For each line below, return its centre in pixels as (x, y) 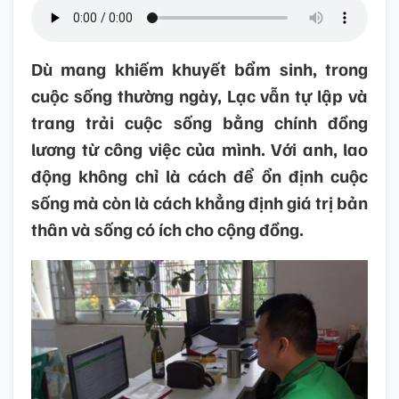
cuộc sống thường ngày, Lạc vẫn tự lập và (199, 96)
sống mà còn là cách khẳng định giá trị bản (199, 203)
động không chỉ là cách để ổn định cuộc (199, 176)
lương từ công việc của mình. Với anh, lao (199, 149)
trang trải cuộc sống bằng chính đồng (199, 122)
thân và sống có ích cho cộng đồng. (167, 229)
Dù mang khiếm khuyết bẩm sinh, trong (199, 69)
